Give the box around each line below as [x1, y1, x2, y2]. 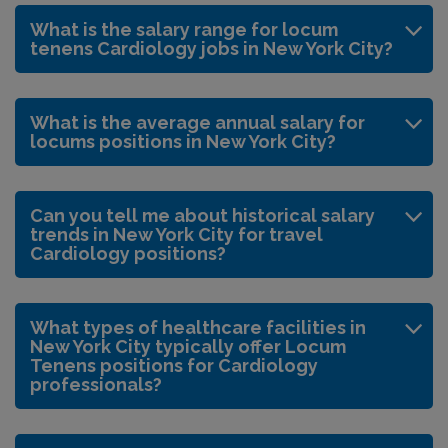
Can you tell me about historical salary [30, 204, 375, 226]
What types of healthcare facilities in [30, 316, 366, 338]
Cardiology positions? [30, 242, 226, 264]
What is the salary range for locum [30, 18, 338, 40]
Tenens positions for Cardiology [30, 354, 318, 376]
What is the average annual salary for [30, 111, 365, 133]
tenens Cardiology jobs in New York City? [30, 37, 393, 59]
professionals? [30, 373, 162, 395]
